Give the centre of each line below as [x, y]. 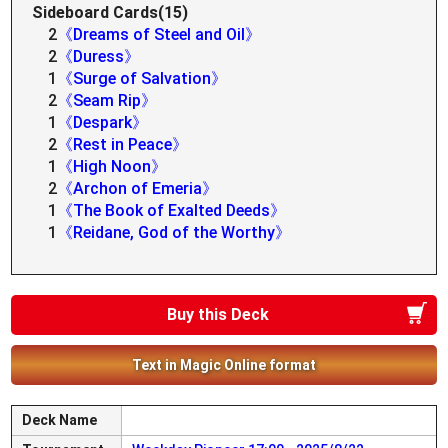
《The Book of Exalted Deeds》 [172, 210]
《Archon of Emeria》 [138, 188]
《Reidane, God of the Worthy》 [174, 232]
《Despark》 [103, 122]
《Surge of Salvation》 [142, 78]
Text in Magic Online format [224, 365]
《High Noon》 [112, 166]
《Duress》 [99, 56]
